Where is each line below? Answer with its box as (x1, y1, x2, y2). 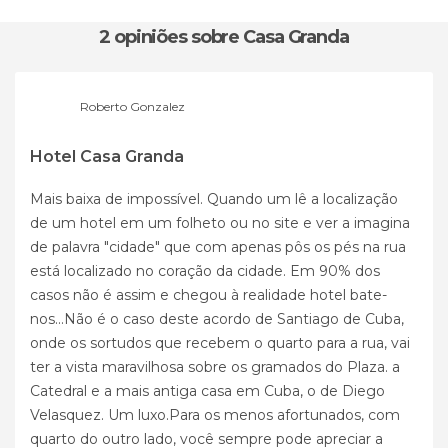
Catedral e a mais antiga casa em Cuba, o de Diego (30, 381, 385, 400)
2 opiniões (99, 25, 191, 48)
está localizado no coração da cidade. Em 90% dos (30, 261, 380, 280)
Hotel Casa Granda (30, 146, 184, 166)
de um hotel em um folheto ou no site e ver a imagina (30, 213, 410, 232)
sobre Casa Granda (190, 25, 349, 48)
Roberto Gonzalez (80, 98, 185, 114)
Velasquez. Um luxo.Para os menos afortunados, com (30, 405, 400, 424)
